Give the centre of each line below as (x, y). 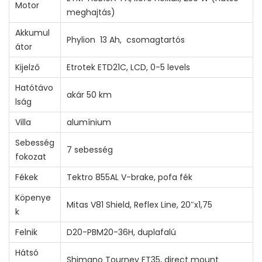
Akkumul (32, 32)
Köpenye (33, 197)
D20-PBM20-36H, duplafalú (121, 232)
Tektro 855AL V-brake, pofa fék (130, 177)
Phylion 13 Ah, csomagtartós (126, 39)
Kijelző (27, 67)
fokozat (31, 156)
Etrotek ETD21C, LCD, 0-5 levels (128, 67)
